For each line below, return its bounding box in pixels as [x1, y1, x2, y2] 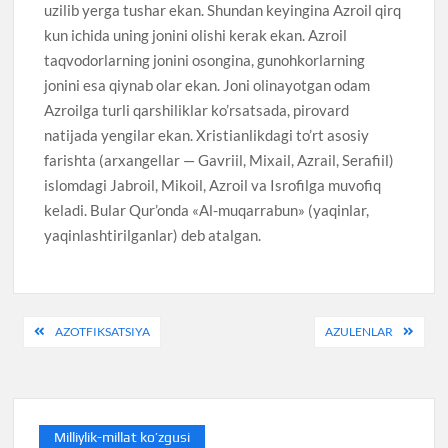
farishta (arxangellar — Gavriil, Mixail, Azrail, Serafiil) [44, 150, 395, 169]
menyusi [12, 347, 125, 383]
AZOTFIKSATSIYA [55, 324, 151, 340]
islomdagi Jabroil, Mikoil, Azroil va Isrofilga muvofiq [44, 175, 382, 194]
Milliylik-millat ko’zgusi [54, 429, 191, 446]
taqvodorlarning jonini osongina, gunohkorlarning [44, 50, 366, 69]
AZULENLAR [324, 324, 393, 340]
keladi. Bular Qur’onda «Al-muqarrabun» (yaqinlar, [44, 200, 370, 219]
